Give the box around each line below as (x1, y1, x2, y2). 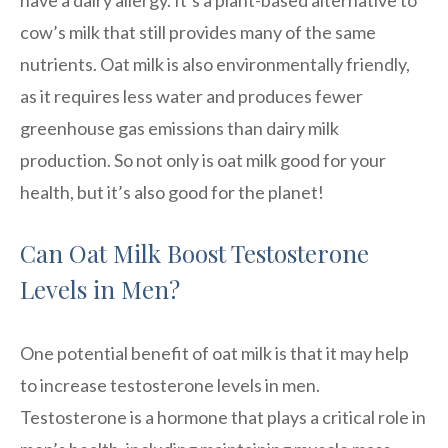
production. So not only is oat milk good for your (20, 148, 386, 171)
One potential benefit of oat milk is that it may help (20, 341, 409, 364)
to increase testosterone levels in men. (20, 373, 320, 396)
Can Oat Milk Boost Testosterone (20, 236, 369, 269)
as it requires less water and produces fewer (20, 84, 363, 107)
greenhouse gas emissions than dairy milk (20, 116, 339, 139)
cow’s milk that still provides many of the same (20, 20, 376, 43)
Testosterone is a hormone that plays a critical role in (20, 405, 426, 428)
